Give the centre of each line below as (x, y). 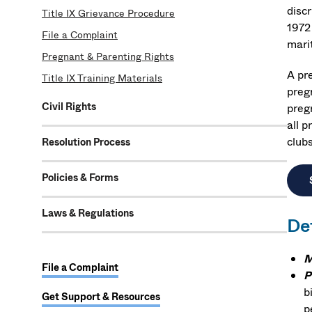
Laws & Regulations (88, 213)
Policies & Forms (80, 178)
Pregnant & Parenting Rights (108, 56)
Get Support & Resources (101, 297)
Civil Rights (69, 107)
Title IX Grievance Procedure (108, 13)
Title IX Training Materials (102, 78)
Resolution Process (86, 142)
